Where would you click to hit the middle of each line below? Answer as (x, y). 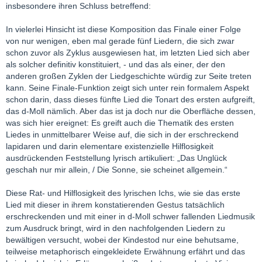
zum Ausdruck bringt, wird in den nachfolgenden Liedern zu (116, 228)
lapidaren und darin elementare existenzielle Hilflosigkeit (110, 146)
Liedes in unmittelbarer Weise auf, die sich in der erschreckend (122, 134)
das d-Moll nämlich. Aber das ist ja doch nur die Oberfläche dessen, (131, 111)
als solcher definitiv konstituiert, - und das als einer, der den (116, 64)
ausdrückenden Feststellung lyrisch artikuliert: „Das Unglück (116, 158)
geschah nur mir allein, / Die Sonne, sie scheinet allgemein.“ (117, 169)
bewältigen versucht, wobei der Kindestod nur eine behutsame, (122, 239)
